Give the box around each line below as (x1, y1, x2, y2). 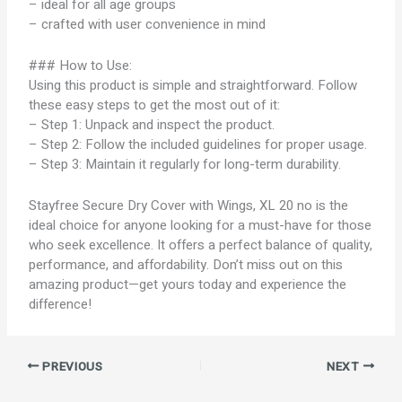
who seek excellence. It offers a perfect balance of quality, (29, 235, 373, 255)
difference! (29, 294, 92, 314)
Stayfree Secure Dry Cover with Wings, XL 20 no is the (29, 196, 349, 215)
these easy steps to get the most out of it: (29, 95, 281, 115)
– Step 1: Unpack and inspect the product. (29, 115, 275, 135)
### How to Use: (29, 56, 133, 75)
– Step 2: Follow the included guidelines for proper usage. (29, 135, 368, 154)
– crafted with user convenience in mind (29, 14, 267, 34)
